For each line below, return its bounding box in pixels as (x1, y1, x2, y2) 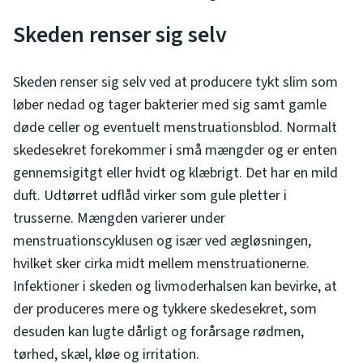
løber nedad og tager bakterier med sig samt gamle (13, 94, 327, 115)
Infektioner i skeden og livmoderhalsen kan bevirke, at (13, 275, 337, 297)
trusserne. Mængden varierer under (13, 207, 225, 228)
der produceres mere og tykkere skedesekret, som (13, 298, 317, 319)
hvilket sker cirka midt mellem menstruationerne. (13, 253, 310, 274)
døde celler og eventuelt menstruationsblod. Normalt (13, 117, 337, 138)
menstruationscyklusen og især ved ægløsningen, (13, 230, 311, 251)
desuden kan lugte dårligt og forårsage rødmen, (13, 321, 304, 342)
